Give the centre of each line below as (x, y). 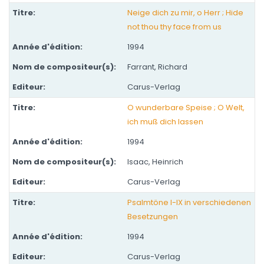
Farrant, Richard (157, 67)
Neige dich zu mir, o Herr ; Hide (185, 13)
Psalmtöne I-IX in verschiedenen (189, 202)
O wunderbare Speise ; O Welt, (186, 108)
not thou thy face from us (174, 27)
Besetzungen (153, 217)
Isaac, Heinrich (155, 162)
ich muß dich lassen (165, 122)
